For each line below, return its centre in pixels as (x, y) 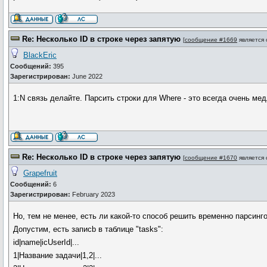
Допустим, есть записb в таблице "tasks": (89, 229)
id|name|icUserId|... (46, 242)
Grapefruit (40, 173)
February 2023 (93, 194)
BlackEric (40, 55)
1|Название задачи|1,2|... (58, 255)
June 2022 (86, 76)
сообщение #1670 (211, 158)
